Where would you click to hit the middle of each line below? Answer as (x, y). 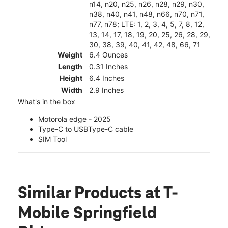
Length (70, 67)
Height (71, 78)
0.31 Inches (108, 67)
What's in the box (47, 102)
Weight (70, 55)
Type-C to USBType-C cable (86, 129)
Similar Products (81, 194)
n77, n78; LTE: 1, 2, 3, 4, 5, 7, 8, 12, (147, 24)
